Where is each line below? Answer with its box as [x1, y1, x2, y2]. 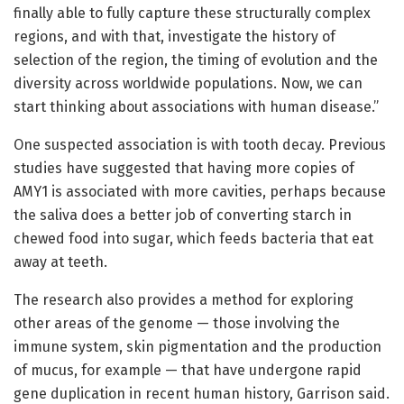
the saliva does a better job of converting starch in [14, 206, 352, 224]
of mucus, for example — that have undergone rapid [14, 361, 362, 379]
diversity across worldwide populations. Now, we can [14, 74, 363, 92]
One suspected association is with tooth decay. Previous [14, 135, 386, 153]
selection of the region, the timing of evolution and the [14, 50, 378, 69]
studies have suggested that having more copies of [14, 159, 354, 177]
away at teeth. [14, 252, 107, 271]
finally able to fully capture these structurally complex [14, 4, 371, 22]
